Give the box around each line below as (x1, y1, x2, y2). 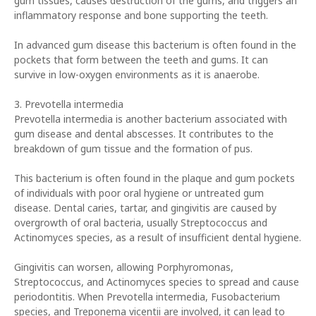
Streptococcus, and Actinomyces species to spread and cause (14, 275, 299, 288)
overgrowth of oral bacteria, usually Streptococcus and (14, 216, 267, 229)
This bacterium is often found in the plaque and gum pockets (14, 171, 295, 185)
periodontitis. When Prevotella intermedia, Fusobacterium (14, 290, 280, 303)
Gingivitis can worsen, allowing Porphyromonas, (14, 260, 233, 274)
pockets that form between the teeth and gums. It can (14, 53, 268, 66)
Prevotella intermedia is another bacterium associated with (14, 112, 287, 126)
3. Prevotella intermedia (14, 97, 123, 111)
